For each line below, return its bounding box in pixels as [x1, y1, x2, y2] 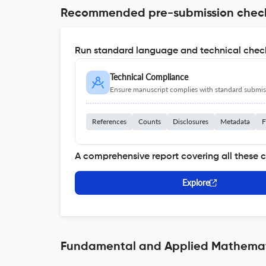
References [92, 117, 126, 126]
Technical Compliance [110, 72, 188, 82]
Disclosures [173, 117, 208, 126]
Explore [182, 178, 210, 188]
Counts [138, 117, 161, 126]
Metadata [220, 117, 250, 126]
